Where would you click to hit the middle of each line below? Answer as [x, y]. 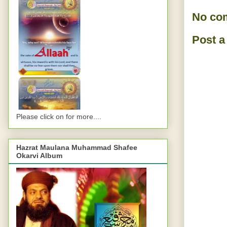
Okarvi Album [39, 156]
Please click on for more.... [59, 117]
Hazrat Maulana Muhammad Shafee [77, 148]
